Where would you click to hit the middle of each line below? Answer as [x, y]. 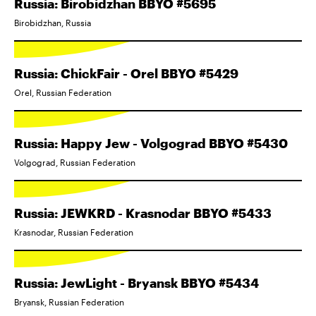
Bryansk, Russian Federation [69, 302]
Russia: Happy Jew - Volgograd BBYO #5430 [151, 143]
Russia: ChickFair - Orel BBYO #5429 [126, 73]
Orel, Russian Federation [63, 92]
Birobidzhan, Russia [53, 23]
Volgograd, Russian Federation [75, 162]
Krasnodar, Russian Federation [74, 232]
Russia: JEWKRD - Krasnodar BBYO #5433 [143, 213]
